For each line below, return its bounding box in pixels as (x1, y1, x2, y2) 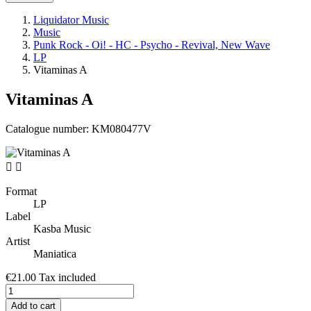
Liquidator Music (33, 14, 109, 26)
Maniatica (33, 248, 76, 260)
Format (6, 185, 37, 198)
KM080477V (92, 123, 151, 135)
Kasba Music (33, 223, 91, 235)
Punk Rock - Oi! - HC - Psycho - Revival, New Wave (33, 39, 270, 51)
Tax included (39, 271, 96, 284)
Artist (6, 235, 30, 248)
